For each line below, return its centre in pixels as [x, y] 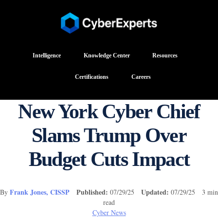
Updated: [155, 192]
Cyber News [109, 212]
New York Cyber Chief [109, 111]
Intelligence [47, 55]
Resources [165, 55]
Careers [141, 77]
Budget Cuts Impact [109, 159]
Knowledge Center [107, 55]
